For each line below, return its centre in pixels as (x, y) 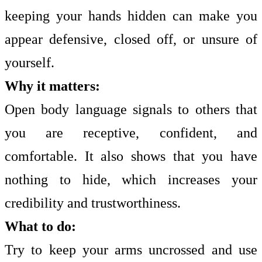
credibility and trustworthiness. (93, 203)
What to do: (40, 226)
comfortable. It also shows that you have (131, 156)
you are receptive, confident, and (131, 133)
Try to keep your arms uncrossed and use (131, 250)
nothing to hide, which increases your (131, 180)
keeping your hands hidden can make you (131, 16)
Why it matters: (52, 86)
